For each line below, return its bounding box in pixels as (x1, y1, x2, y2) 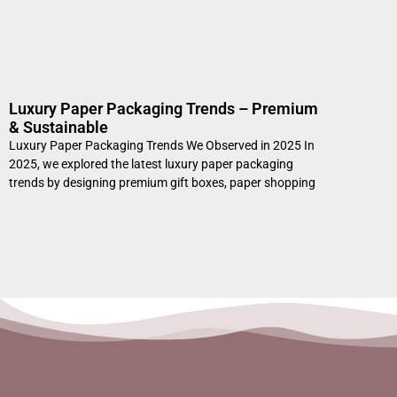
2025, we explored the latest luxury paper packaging (9, 156, 293, 171)
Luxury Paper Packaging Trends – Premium (9, 98, 318, 118)
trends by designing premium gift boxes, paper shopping (9, 175, 315, 190)
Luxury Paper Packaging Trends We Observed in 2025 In (9, 137, 315, 152)
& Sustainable (9, 117, 108, 136)
